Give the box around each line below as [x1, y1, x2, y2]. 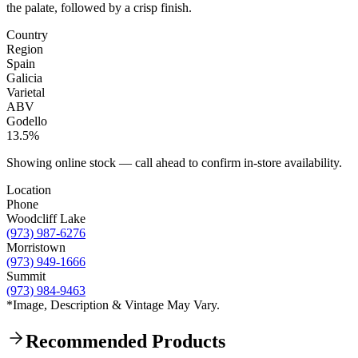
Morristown [6, 240, 66, 254]
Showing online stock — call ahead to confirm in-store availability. [6, 155, 342, 169]
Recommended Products [26, 330, 225, 352]
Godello [6, 113, 47, 128]
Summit [6, 268, 46, 283]
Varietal [6, 85, 45, 99]
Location [6, 182, 51, 197]
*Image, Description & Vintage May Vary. [6, 297, 220, 312]
